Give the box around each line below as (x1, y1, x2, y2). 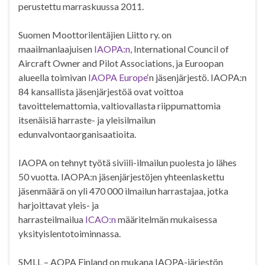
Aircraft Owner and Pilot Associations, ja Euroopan (18, 57, 224, 69)
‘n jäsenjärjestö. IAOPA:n (147, 72, 247, 83)
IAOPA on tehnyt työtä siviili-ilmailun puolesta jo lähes (18, 157, 237, 169)
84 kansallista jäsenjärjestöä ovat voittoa (18, 86, 183, 98)
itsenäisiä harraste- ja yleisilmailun (18, 114, 156, 126)
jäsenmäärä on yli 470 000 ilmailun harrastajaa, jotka (18, 185, 228, 197)
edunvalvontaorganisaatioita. (18, 128, 136, 140)
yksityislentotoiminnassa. (18, 228, 121, 240)
